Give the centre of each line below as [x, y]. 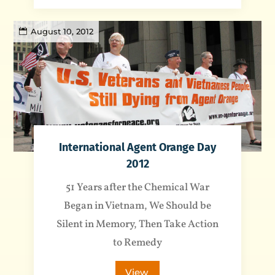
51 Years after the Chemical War [137, 188]
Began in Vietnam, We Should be [137, 206]
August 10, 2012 [62, 32]
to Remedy [137, 243]
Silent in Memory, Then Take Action [137, 225]
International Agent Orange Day [137, 148]
